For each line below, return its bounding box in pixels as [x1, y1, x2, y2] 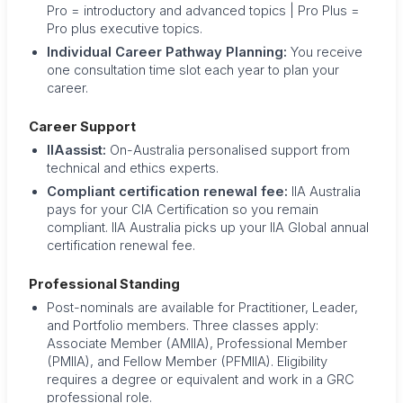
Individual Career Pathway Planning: [47, 43, 287, 60]
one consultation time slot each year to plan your [47, 61, 339, 78]
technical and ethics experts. [47, 159, 219, 176]
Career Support [29, 118, 136, 135]
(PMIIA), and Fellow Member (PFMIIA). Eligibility [47, 353, 327, 370]
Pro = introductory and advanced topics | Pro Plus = [47, 2, 360, 19]
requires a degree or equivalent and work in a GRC [47, 371, 354, 388]
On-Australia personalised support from [106, 141, 350, 158]
